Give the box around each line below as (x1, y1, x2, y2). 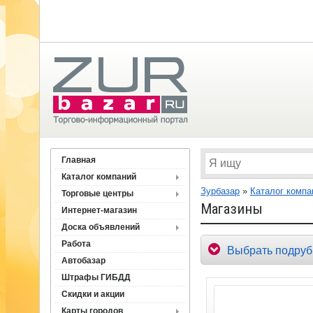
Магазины (201, 201, 263, 217)
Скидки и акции (61, 289, 124, 299)
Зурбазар (201, 186, 240, 196)
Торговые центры (61, 189, 133, 198)
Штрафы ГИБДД (61, 272, 131, 282)
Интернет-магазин (61, 205, 137, 215)
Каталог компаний (61, 172, 136, 182)
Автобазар (61, 256, 105, 265)
